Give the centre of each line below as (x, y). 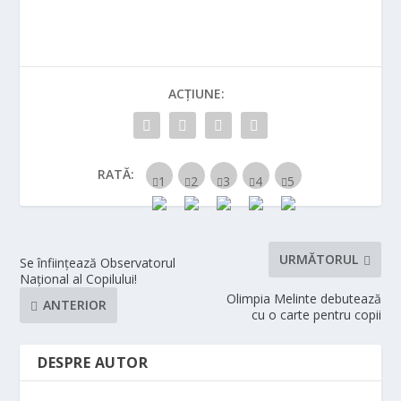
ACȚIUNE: (196, 93)
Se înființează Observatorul (98, 262)
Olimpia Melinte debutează (303, 298)
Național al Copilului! (79, 278)
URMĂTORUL (318, 260)
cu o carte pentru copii (316, 314)
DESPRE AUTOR (93, 362)
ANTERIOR (75, 305)
